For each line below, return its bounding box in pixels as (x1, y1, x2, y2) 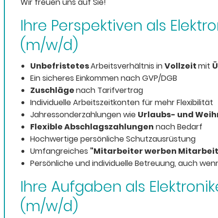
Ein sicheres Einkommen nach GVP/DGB (30, 73, 177, 84)
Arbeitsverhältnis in (91, 60, 164, 72)
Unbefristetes (30, 60, 91, 72)
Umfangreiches (30, 145, 90, 157)
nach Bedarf (154, 121, 202, 133)
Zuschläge (30, 85, 76, 96)
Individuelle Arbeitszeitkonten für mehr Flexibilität (30, 97, 213, 109)
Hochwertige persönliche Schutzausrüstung (30, 133, 196, 145)
